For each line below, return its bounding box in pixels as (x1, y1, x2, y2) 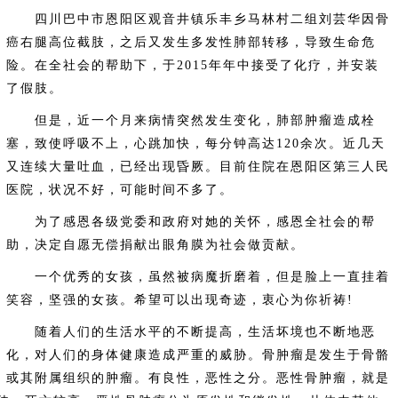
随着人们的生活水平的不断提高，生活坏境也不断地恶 (5, 325, 376, 338)
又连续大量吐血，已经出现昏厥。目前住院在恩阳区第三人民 (5, 160, 390, 173)
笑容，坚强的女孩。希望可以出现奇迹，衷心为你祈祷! (5, 293, 354, 306)
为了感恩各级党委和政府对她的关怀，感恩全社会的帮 (5, 215, 376, 228)
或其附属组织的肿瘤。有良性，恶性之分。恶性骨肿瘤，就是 (5, 371, 390, 385)
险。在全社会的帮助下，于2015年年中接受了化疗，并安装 (5, 59, 379, 72)
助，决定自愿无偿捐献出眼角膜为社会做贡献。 (5, 238, 305, 251)
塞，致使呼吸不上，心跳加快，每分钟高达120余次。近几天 (5, 137, 386, 150)
